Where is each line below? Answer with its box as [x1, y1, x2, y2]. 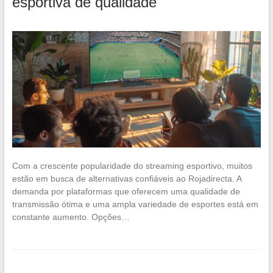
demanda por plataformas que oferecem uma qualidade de [12, 186, 240, 196]
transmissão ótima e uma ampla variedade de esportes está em [12, 199, 258, 209]
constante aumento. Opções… [12, 211, 130, 222]
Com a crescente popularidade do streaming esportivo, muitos [12, 160, 252, 171]
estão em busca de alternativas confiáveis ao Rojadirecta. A [12, 173, 241, 183]
